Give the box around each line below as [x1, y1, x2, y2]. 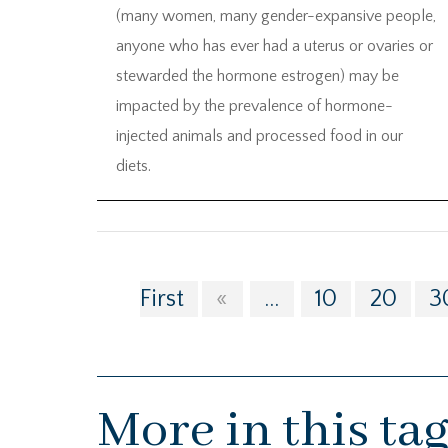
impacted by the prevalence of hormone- [116, 96, 393, 115]
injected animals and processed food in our [116, 126, 403, 145]
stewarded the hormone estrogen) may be [116, 66, 399, 85]
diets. [116, 156, 151, 175]
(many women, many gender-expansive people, [116, 6, 436, 25]
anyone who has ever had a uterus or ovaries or [116, 36, 433, 55]
